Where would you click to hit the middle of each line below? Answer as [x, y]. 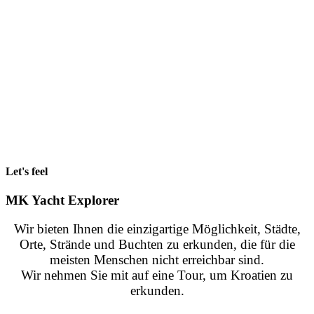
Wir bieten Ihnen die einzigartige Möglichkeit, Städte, [157, 229]
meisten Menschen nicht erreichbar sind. [157, 260]
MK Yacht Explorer [62, 200]
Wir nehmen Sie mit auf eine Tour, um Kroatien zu [157, 275]
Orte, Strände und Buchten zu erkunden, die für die [157, 244]
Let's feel [27, 172]
